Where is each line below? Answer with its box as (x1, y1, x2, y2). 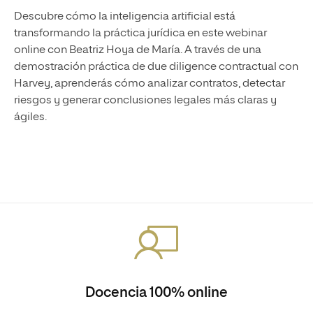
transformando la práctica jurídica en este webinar (14, 28, 267, 39)
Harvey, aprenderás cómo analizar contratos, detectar (14, 78, 285, 89)
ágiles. (14, 112, 47, 123)
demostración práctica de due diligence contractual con (14, 61, 298, 73)
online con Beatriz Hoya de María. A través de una (14, 45, 261, 56)
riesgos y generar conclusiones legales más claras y (14, 95, 277, 106)
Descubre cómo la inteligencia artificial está (14, 11, 235, 22)
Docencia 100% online (85, 286, 228, 300)
